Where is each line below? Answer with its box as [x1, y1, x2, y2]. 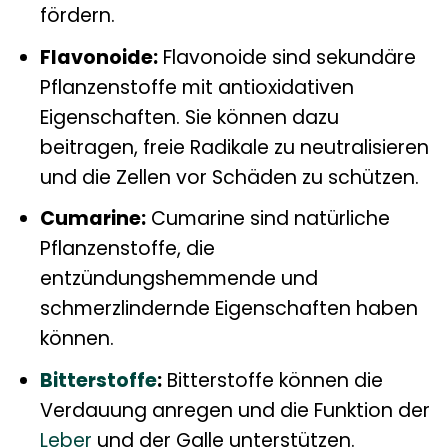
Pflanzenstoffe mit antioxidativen [39, 73, 354, 101]
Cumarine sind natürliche [145, 205, 390, 233]
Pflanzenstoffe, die [39, 235, 215, 263]
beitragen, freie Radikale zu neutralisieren [39, 133, 429, 161]
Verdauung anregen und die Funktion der [39, 396, 430, 424]
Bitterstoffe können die [161, 366, 383, 394]
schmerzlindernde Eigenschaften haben [39, 295, 418, 323]
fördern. [39, 2, 115, 30]
